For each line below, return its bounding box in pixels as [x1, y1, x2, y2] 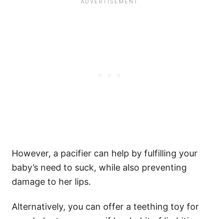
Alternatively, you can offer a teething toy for [12, 201, 199, 212]
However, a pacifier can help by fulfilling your [12, 148, 197, 159]
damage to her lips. [12, 176, 91, 187]
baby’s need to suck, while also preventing [12, 162, 187, 173]
